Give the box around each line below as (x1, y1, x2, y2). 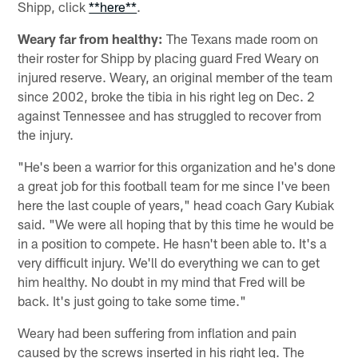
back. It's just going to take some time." (18, 292, 247, 308)
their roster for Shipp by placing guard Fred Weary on (18, 49, 320, 66)
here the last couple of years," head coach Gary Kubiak (18, 196, 335, 213)
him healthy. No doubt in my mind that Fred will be (18, 272, 306, 289)
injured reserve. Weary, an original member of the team (18, 68, 333, 85)
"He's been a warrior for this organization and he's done (18, 157, 336, 174)
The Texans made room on (163, 30, 319, 46)
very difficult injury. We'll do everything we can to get (18, 253, 320, 270)
